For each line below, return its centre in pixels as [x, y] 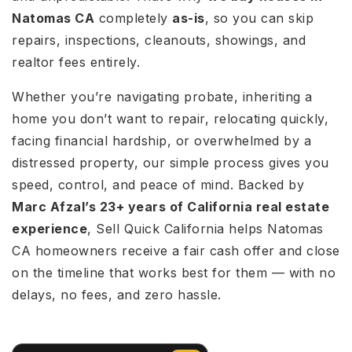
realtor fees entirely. [76, 62]
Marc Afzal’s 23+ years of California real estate [170, 207]
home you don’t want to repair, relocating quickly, [170, 119]
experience [49, 229]
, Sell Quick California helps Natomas [205, 229]
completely [133, 18]
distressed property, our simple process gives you [170, 163]
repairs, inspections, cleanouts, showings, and [159, 40]
